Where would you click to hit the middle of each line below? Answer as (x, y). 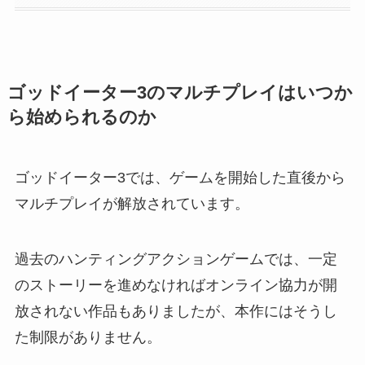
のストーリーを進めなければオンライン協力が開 (176, 285)
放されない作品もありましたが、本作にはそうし (176, 311)
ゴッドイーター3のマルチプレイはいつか (180, 92)
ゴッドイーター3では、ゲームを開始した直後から (180, 177)
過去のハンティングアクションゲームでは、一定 (176, 259)
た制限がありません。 (88, 337)
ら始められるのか (81, 117)
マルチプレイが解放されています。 (132, 203)
